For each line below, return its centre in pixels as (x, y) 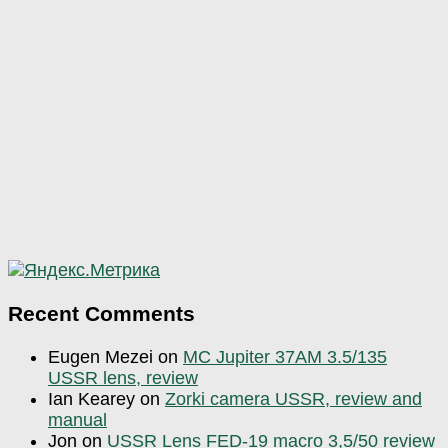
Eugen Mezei (100, 357)
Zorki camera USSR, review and (293, 399)
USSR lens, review (123, 378)
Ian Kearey (91, 399)
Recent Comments (101, 314)
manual (77, 420)
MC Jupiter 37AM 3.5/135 (285, 357)
